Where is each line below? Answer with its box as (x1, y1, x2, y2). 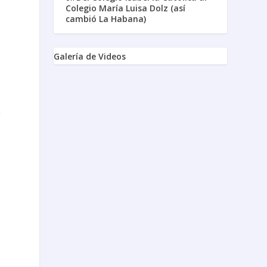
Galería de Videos (54, 50, 126, 62)
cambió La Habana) (66, 13, 147, 24)
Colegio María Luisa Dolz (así (66, 2, 186, 14)
